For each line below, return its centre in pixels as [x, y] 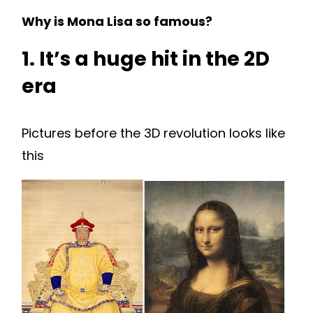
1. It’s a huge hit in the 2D [146, 59]
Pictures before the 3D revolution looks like [153, 133]
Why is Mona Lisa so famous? [117, 21]
